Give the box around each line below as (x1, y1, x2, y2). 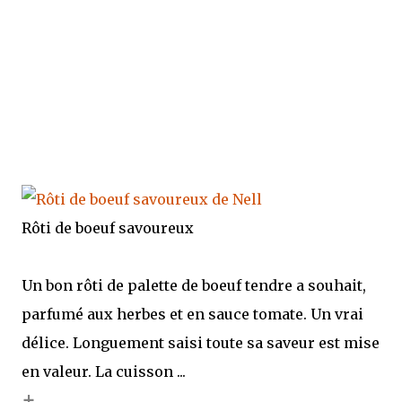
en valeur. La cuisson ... (22, 363, 186, 380)
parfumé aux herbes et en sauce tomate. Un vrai (22, 305, 363, 323)
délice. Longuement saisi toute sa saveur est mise (22, 334, 380, 352)
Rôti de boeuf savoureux (22, 219, 194, 237)
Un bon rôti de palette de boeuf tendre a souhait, (22, 276, 366, 294)
